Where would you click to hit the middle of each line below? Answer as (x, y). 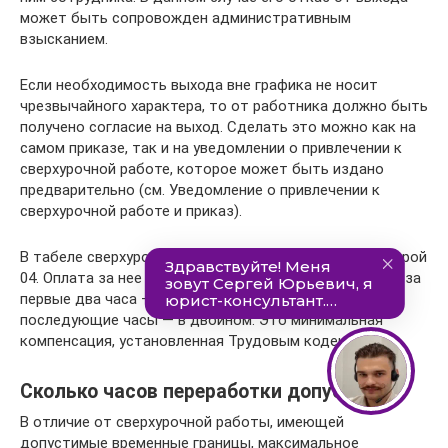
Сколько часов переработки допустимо (205, 391)
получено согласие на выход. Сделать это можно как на (218, 126)
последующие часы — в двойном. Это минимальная (201, 319)
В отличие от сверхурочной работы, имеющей (182, 421)
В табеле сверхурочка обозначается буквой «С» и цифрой (223, 256)
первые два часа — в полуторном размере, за (179, 298)
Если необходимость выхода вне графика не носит (199, 84)
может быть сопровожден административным (185, 17)
